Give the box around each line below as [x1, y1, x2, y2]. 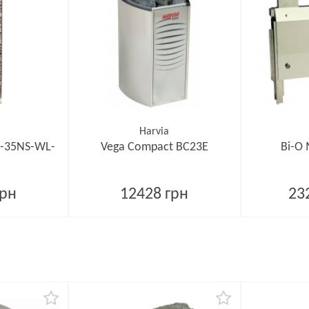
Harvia [139, 126, 170, 137]
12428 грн [120, 186, 189, 203]
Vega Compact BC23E [100, 141, 208, 154]
